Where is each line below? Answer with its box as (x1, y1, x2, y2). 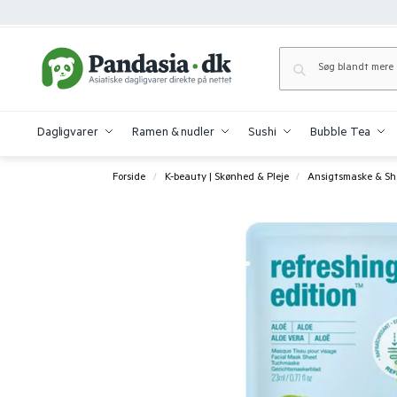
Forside (113, 172, 146, 184)
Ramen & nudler (132, 127, 214, 140)
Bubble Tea (310, 127, 371, 140)
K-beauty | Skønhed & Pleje (164, 172, 289, 184)
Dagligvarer (36, 127, 98, 140)
